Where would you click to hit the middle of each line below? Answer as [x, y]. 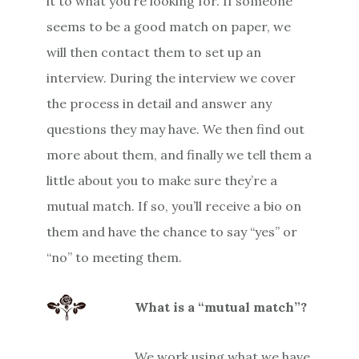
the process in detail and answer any [159, 103]
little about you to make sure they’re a [162, 180]
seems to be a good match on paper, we [169, 26]
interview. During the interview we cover [171, 77]
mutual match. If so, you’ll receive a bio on [174, 206]
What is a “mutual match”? [221, 307]
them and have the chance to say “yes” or [172, 231]
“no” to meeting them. [115, 257]
